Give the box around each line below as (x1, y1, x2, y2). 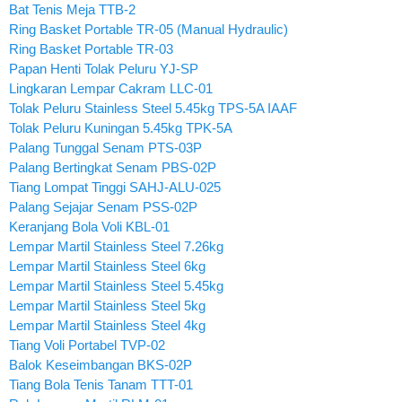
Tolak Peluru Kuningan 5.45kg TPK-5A (9, 119, 232, 135)
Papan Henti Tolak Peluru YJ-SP (9, 60, 198, 76)
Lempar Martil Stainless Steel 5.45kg (9, 277, 223, 293)
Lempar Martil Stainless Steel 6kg (9, 258, 205, 274)
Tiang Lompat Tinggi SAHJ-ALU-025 (9, 179, 221, 195)
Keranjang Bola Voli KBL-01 (9, 218, 170, 234)
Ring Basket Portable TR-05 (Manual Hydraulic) (9, 21, 288, 37)
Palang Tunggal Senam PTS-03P (9, 139, 202, 155)
